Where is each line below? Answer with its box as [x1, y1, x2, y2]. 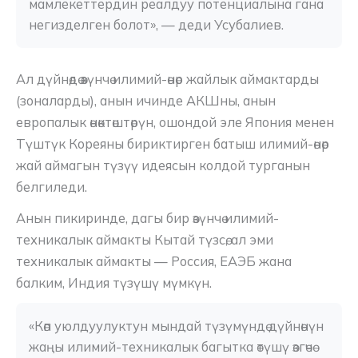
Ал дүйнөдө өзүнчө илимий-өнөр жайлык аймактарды [16, 71, 319, 88]
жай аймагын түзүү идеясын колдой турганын [16, 157, 310, 174]
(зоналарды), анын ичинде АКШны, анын [16, 93, 276, 109]
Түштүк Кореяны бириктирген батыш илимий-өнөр [16, 136, 329, 153]
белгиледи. [16, 179, 87, 196]
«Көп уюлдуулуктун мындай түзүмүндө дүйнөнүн [29, 318, 324, 335]
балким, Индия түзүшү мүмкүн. [16, 274, 212, 291]
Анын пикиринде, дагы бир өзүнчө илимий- [16, 209, 279, 226]
